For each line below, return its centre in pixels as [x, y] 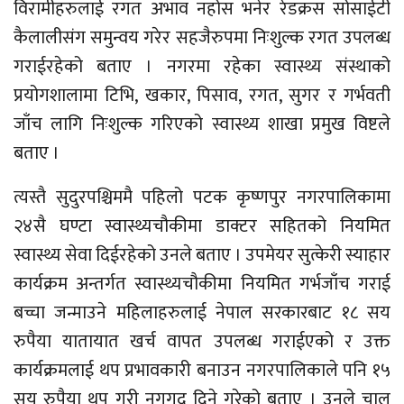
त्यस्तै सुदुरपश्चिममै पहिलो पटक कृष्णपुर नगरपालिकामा [202, 198]
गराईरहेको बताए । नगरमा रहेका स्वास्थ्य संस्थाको [202, 67]
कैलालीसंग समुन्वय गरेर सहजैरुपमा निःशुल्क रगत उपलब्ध [202, 38]
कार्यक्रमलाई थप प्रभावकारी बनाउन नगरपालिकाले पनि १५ [202, 371]
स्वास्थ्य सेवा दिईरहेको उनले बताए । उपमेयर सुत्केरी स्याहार [202, 256]
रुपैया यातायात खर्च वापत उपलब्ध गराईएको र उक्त [202, 342]
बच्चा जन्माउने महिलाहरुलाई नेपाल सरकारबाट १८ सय [202, 313]
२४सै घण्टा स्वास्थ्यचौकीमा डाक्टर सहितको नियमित [202, 227]
